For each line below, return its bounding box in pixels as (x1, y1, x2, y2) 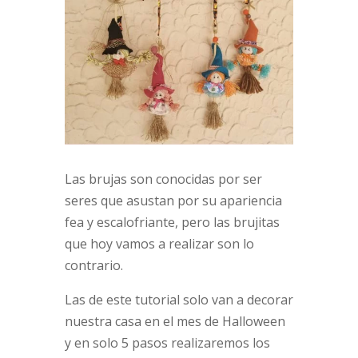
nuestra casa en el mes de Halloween (64, 312, 285, 331)
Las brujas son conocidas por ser (64, 170, 262, 189)
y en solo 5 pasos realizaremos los (64, 334, 270, 352)
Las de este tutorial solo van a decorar (64, 291, 293, 309)
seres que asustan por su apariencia (64, 192, 282, 210)
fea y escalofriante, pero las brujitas (64, 213, 280, 232)
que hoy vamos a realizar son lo (64, 235, 254, 253)
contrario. (64, 257, 123, 275)
